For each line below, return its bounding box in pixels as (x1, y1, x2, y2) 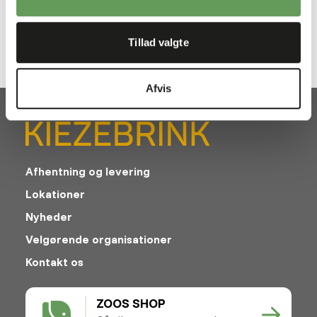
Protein (8, 6, 47, 21)
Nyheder (25, 209, 72, 224)
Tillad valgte (128, 35, 189, 48)
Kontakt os (25, 254, 83, 269)
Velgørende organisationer (25, 231, 172, 246)
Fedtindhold (158, 6, 219, 21)
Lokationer (25, 186, 85, 201)
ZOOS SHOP (96, 294, 166, 311)
